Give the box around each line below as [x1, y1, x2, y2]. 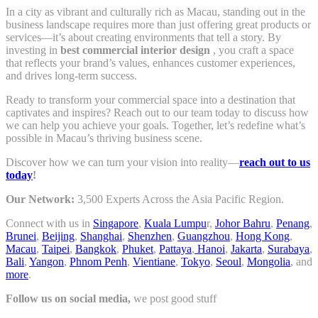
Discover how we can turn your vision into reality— [6, 155, 239, 168]
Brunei [6, 229, 36, 242]
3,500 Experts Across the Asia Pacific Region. [75, 192, 284, 205]
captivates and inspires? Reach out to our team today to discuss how [6, 106, 309, 119]
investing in [6, 43, 60, 56]
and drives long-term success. [6, 69, 137, 82]
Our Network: [6, 192, 75, 205]
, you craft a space [213, 43, 294, 56]
